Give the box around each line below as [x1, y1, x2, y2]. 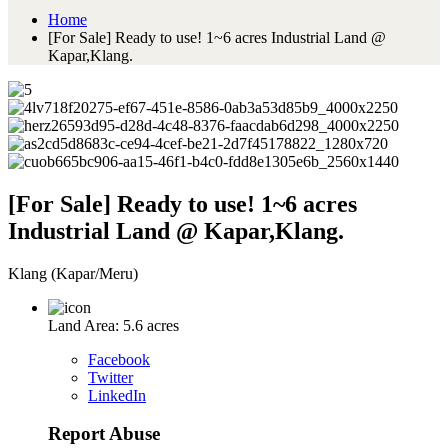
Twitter [88, 368, 133, 386]
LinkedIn [88, 386, 146, 404]
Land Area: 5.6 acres [48, 316, 179, 334]
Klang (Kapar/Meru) [8, 264, 138, 282]
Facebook [88, 350, 150, 368]
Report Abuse [48, 423, 160, 445]
